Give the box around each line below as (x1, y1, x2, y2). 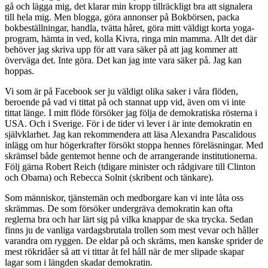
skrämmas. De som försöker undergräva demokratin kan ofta (5, 203, 233, 214)
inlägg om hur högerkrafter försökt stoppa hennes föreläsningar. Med (5, 139, 263, 150)
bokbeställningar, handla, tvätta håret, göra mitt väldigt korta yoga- (5, 22, 254, 33)
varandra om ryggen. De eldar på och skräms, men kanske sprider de (5, 235, 263, 246)
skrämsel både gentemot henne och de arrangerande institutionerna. (5, 150, 257, 161)
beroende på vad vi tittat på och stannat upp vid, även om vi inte (5, 96, 245, 107)
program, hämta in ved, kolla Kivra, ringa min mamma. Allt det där (5, 33, 257, 44)
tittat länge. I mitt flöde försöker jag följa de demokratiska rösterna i (5, 107, 257, 118)
